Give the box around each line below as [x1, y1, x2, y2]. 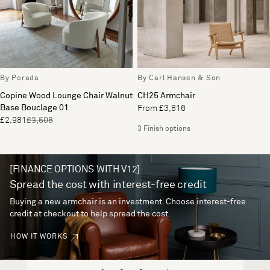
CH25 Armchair [137, 92, 195, 101]
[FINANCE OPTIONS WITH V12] [10, 165, 140, 175]
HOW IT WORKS [10, 233, 68, 241]
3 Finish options [137, 125, 190, 133]
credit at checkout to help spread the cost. [10, 210, 171, 219]
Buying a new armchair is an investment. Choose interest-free [10, 198, 246, 207]
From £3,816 [137, 104, 186, 113]
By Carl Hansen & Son [137, 75, 221, 83]
